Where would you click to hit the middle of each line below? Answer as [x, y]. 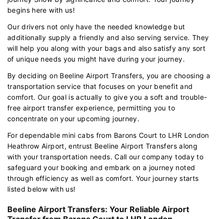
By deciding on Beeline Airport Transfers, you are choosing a [109, 75]
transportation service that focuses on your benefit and [100, 86]
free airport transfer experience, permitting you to [91, 108]
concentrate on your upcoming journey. [73, 118]
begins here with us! [41, 10]
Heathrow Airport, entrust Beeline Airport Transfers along [102, 146]
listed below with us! [42, 189]
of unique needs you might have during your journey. [96, 59]
